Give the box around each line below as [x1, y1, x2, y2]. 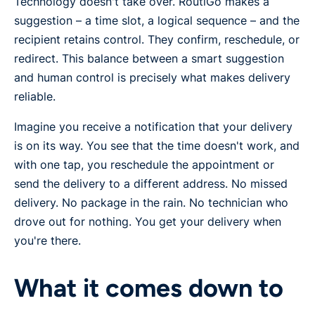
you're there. [14, 233, 81, 248]
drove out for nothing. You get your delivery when [14, 214, 281, 229]
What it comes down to [14, 273, 283, 304]
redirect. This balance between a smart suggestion [14, 51, 284, 66]
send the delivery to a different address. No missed [14, 176, 288, 191]
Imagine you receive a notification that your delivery [14, 120, 292, 134]
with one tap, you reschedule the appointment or [14, 157, 274, 172]
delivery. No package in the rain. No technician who [14, 195, 288, 210]
